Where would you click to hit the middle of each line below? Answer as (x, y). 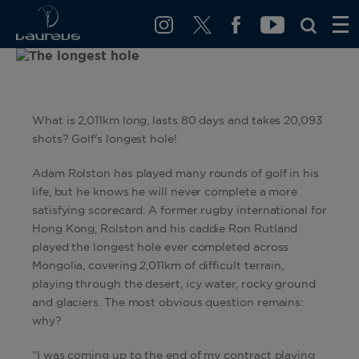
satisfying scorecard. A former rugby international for (179, 211)
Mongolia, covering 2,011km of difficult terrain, (158, 266)
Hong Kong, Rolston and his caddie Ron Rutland (165, 229)
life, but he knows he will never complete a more (165, 192)
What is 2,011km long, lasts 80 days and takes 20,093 (177, 121)
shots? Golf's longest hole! (105, 139)
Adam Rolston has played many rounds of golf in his (175, 174)
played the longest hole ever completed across (161, 248)
